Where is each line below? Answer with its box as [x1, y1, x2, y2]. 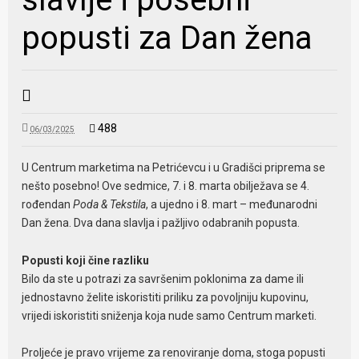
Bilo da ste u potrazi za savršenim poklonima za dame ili [22, 272, 305, 285]
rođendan [22, 197, 74, 211]
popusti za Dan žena [22, 18, 313, 57]
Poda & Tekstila [73, 197, 147, 211]
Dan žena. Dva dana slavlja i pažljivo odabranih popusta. [22, 216, 301, 229]
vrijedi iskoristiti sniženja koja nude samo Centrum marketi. [22, 309, 317, 322]
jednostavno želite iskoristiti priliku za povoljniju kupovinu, [22, 290, 309, 304]
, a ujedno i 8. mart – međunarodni [146, 197, 318, 211]
